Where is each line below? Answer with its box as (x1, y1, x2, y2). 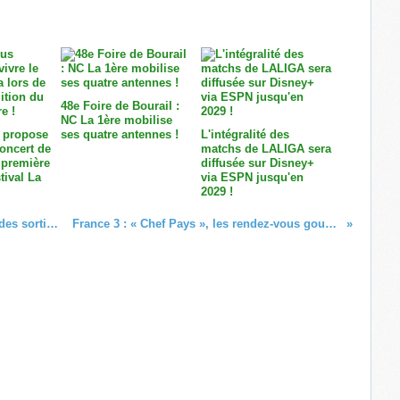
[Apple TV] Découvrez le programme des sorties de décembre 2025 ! (46, 217, 58, 231)
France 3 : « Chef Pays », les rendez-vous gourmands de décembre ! (325, 217, 337, 231)
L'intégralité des (200, 128, 289, 142)
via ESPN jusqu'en (200, 171, 304, 185)
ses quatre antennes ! (61, 128, 179, 142)
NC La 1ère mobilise (61, 113, 172, 128)
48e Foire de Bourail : (61, 99, 179, 113)
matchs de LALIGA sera (200, 142, 331, 156)
